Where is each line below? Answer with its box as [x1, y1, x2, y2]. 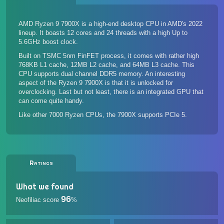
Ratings [29, 158, 53, 167]
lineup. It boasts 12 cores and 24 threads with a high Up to [18, 29, 187, 36]
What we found [16, 181, 73, 192]
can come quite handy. [18, 97, 84, 104]
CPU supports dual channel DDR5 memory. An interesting [18, 70, 185, 77]
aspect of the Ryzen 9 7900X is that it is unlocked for [18, 79, 173, 86]
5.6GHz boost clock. [18, 38, 78, 45]
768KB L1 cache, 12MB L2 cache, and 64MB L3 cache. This [18, 61, 194, 68]
